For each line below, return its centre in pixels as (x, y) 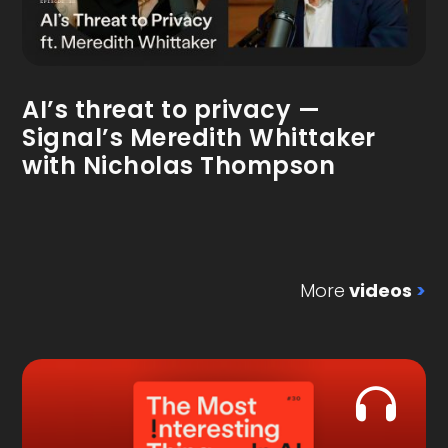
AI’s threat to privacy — (171, 110)
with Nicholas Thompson (179, 166)
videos (380, 291)
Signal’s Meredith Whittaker (199, 138)
